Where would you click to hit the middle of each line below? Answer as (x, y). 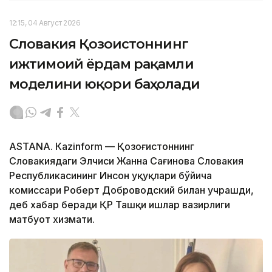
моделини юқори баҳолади (104, 84)
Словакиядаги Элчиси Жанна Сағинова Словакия (126, 161)
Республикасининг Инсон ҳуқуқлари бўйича (110, 175)
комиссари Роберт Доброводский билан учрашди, (131, 190)
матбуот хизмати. (52, 219)
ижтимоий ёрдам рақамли (101, 64)
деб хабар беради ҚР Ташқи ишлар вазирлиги (120, 204)
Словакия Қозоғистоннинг (99, 44)
